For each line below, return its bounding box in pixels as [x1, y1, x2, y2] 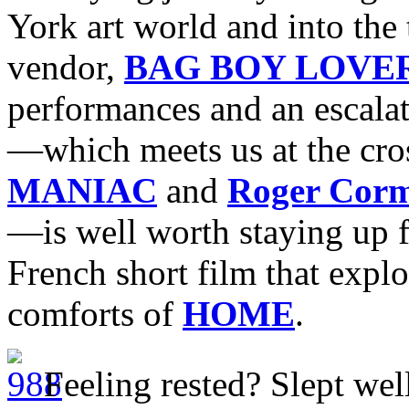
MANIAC [7, 170, 157, 210]
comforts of [7, 293, 183, 333]
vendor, [7, 47, 124, 87]
